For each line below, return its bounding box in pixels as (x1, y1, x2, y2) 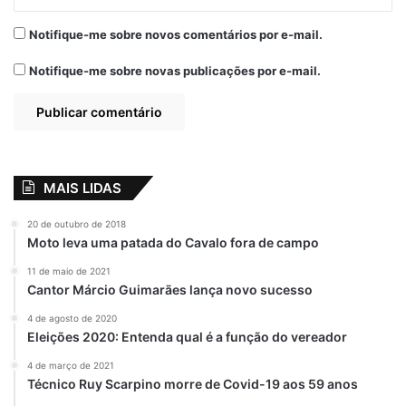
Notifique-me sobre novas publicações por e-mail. (29, 63, 321, 79)
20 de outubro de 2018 (27, 218, 126, 230)
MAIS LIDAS (43, 179, 121, 198)
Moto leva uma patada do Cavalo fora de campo (27, 235, 319, 251)
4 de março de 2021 (27, 360, 114, 372)
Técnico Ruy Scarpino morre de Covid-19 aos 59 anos (27, 376, 358, 392)
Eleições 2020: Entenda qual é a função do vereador (27, 329, 347, 345)
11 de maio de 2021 (27, 266, 111, 277)
